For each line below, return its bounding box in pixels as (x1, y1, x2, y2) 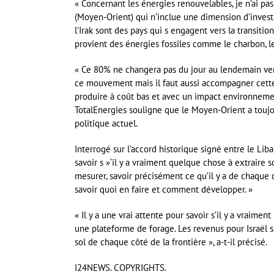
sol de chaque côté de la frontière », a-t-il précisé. (75, 236, 267, 248)
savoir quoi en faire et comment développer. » (75, 183, 253, 196)
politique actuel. (75, 117, 138, 130)
